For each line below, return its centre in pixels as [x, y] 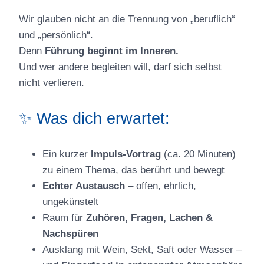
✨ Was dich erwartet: [94, 118]
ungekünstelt [70, 202]
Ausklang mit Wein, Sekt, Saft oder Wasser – [142, 249]
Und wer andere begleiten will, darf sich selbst [120, 67]
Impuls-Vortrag [126, 154]
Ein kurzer [67, 154]
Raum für [64, 217]
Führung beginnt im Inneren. [112, 51]
